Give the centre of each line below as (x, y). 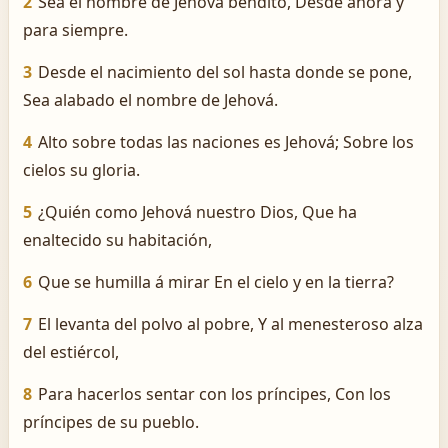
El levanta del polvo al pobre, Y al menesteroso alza (230, 324)
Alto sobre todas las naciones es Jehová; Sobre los (226, 142)
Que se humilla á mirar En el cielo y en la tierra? (216, 282)
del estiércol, (71, 352)
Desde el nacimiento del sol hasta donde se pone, (225, 72)
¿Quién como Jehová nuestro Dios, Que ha (197, 212)
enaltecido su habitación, (117, 240)
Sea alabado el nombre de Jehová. (150, 100)
